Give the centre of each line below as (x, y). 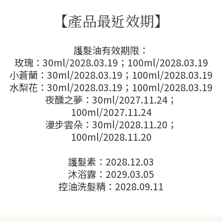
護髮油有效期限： (111, 50)
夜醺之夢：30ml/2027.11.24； (111, 100)
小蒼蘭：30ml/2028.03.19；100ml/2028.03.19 (111, 75)
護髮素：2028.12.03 (111, 162)
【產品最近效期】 (111, 21)
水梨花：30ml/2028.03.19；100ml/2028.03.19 (111, 87)
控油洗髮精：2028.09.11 (111, 186)
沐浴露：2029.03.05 (111, 174)
